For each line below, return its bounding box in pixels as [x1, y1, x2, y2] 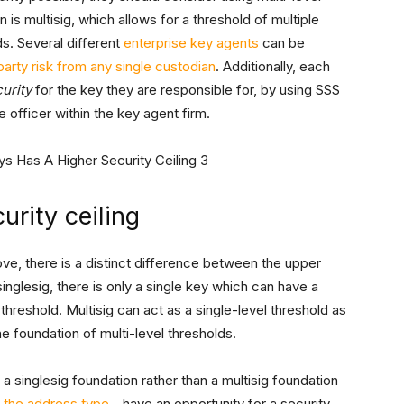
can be [259, 34, 305, 52]
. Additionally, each [216, 58, 330, 76]
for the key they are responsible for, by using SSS [32, 81, 340, 99]
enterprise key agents [124, 34, 259, 52]
